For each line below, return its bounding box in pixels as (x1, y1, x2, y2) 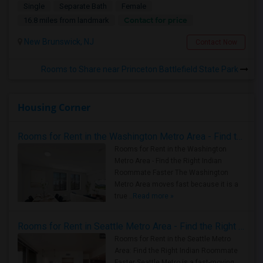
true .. (114, 192, 133, 200)
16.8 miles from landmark (23, 16, 109, 25)
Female (122, 2, 146, 11)
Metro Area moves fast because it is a (114, 180, 238, 188)
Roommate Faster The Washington (114, 168, 228, 177)
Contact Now (195, 38, 237, 46)
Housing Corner (18, 101, 90, 114)
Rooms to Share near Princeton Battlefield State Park (41, 65, 240, 74)
